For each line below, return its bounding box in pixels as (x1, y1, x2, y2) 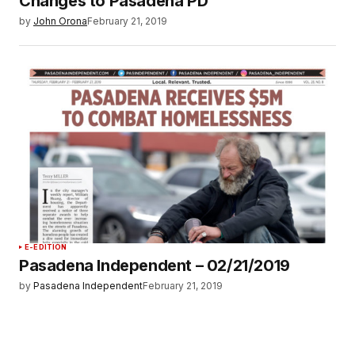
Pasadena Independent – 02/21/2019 (19, 256, 290, 276)
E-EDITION (25, 242, 67, 252)
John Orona (33, 15, 87, 28)
